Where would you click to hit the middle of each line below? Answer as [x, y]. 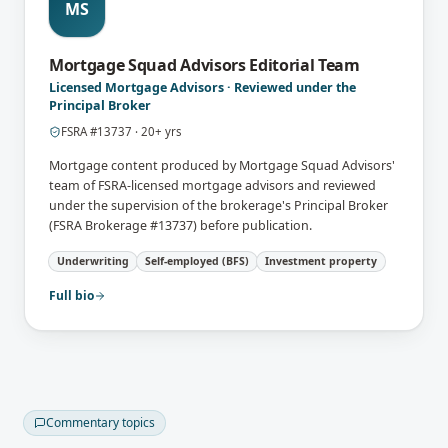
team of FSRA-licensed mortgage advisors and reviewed [212, 185]
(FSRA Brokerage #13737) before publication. [180, 225]
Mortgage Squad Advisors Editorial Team [204, 65]
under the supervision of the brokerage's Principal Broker [218, 205]
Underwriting [93, 260]
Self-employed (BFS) [197, 260]
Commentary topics [100, 422]
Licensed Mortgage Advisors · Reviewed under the [202, 87]
